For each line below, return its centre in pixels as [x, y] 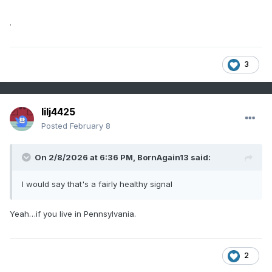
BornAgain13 [163, 158]
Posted [56, 126]
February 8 [90, 126]
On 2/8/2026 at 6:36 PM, [86, 158]
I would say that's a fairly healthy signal [98, 184]
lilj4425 [58, 112]
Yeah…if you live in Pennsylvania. [73, 214]
